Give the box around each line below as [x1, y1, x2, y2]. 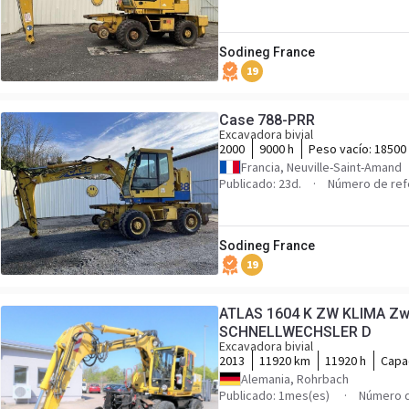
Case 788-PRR [219, 111, 315, 129]
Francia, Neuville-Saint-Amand [241, 159, 402, 175]
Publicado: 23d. [219, 175, 301, 192]
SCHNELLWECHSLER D [219, 323, 372, 341]
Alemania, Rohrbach [241, 371, 349, 387]
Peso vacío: [309, 141, 374, 157]
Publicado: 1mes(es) [219, 387, 332, 404]
